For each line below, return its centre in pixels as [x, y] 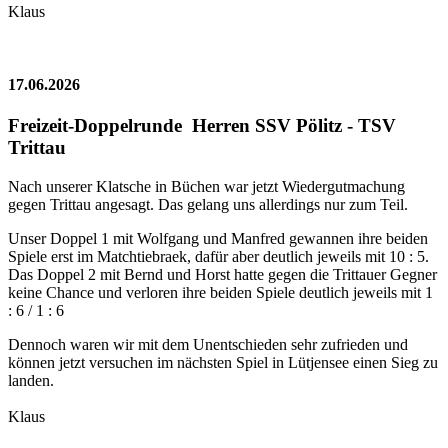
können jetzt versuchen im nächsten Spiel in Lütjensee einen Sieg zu [223, 363]
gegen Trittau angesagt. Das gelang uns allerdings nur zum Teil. [208, 205]
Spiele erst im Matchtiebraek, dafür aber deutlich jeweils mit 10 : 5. [218, 257]
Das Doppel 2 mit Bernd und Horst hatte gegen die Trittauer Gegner [222, 275]
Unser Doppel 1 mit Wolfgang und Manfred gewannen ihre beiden [218, 239]
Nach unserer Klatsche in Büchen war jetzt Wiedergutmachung [206, 187]
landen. [31, 381]
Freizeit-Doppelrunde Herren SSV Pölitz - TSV [202, 126]
